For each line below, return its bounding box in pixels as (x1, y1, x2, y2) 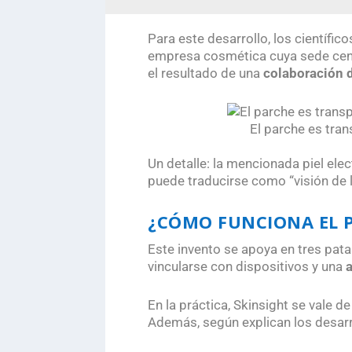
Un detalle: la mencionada (148, 156, 303, 172)
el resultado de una (148, 64, 261, 81)
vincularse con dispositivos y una (148, 258, 346, 275)
